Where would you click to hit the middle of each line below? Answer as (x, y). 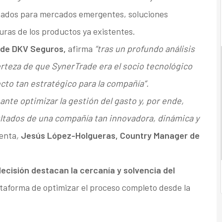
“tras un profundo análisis (144, 49)
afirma (80, 49)
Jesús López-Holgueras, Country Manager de (110, 136)
